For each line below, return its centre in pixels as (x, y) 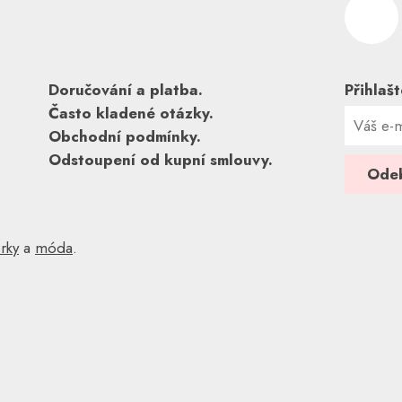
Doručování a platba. (126, 90)
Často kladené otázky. (131, 113)
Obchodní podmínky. (125, 136)
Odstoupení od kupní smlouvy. (161, 160)
